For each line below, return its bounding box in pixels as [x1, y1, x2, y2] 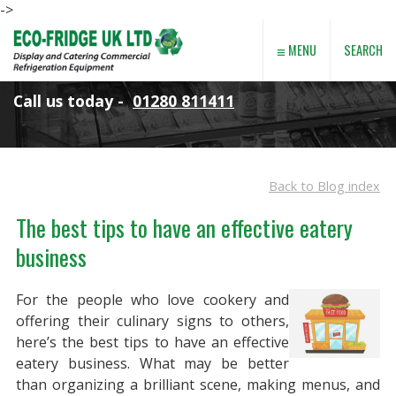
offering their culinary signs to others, [15, 311, 290, 331]
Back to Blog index [269, 177, 381, 194]
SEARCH [344, 41, 383, 59]
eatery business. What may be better [15, 354, 290, 374]
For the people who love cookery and [15, 290, 290, 310]
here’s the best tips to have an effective [15, 332, 290, 353]
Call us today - [13, 90, 133, 112]
